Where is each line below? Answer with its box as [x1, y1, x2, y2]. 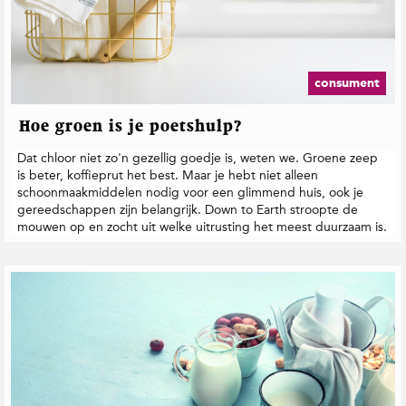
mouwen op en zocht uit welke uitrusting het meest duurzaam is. [17, 219, 387, 236]
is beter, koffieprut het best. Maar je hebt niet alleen [17, 168, 318, 184]
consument [314, 76, 380, 90]
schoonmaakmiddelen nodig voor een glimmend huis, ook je [17, 185, 363, 201]
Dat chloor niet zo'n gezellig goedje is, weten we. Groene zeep [17, 150, 378, 167]
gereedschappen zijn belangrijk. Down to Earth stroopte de [17, 202, 358, 218]
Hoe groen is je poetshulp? [19, 119, 243, 136]
